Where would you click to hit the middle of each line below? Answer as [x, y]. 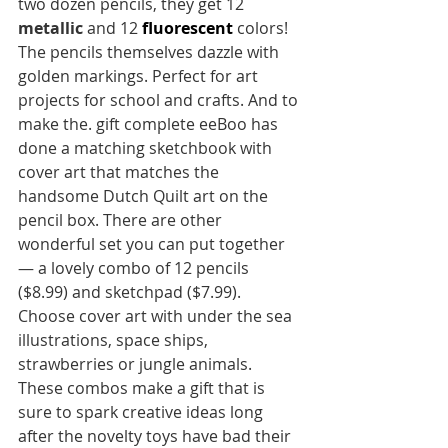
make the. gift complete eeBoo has [150, 124]
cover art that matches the [120, 172]
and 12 [114, 28]
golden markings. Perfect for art [140, 76]
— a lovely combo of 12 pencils [135, 268]
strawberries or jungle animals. [137, 364]
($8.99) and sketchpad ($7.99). [131, 292]
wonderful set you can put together [151, 244]
